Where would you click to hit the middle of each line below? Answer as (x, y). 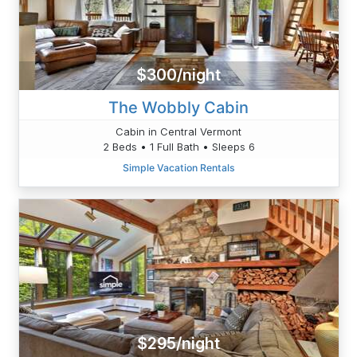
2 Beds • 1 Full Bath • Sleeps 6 (178, 146)
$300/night (178, 75)
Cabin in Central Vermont (178, 131)
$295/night (178, 344)
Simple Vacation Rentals (178, 167)
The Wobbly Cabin (178, 107)
